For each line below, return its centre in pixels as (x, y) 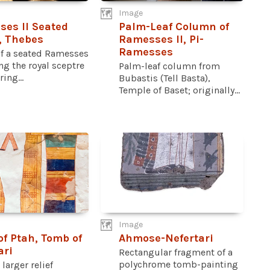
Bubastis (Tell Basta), (165, 78)
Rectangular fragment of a (176, 252)
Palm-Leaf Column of (174, 27)
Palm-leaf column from (170, 66)
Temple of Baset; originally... (180, 90)
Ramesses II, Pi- (162, 39)
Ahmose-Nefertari (166, 238)
